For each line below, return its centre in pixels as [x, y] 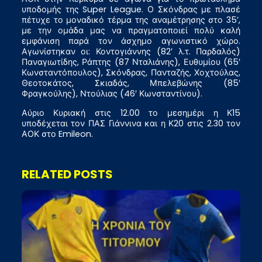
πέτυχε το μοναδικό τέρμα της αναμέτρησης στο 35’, [131, 20]
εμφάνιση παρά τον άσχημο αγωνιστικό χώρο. [131, 41]
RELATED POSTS [67, 175]
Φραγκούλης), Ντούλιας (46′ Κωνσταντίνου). [112, 94]
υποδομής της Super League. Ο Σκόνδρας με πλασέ [131, 10]
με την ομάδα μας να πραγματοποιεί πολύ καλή [131, 31]
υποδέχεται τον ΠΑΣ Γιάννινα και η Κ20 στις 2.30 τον [131, 124]
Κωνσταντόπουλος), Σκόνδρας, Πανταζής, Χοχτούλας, [131, 73]
